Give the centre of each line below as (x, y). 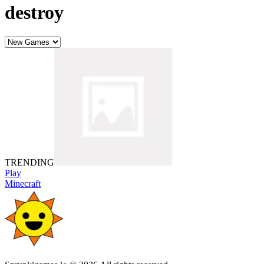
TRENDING (29, 162)
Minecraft (23, 183)
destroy (34, 13)
